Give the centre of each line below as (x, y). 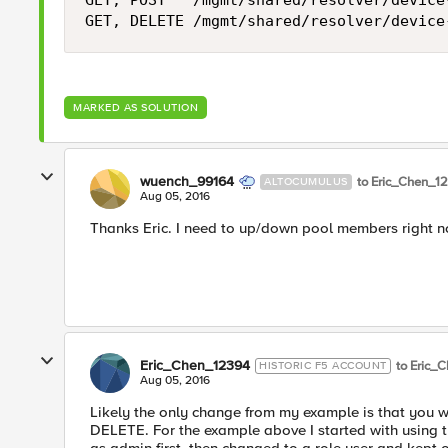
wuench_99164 (187, 181)
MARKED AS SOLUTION (135, 107)
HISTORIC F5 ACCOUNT (323, 365)
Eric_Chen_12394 (195, 365)
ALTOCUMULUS (306, 181)
